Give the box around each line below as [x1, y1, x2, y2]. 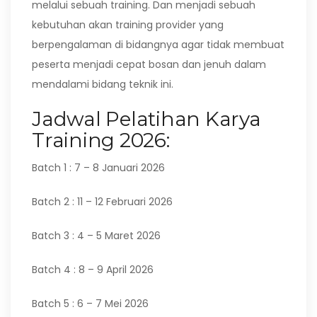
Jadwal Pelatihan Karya [32, 107, 261, 131]
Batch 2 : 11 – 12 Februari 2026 [32, 195, 173, 209]
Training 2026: [32, 128, 170, 152]
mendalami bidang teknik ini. [32, 77, 173, 91]
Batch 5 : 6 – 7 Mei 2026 [32, 296, 149, 311]
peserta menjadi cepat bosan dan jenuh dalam [32, 57, 266, 71]
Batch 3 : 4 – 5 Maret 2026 [32, 229, 161, 243]
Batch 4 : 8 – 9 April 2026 [32, 263, 154, 277]
